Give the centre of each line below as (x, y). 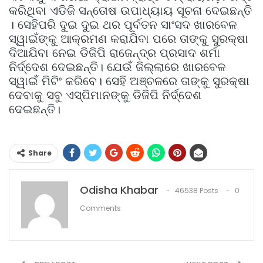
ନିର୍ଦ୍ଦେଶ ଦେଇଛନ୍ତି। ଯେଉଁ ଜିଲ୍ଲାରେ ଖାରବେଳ (117, 67)
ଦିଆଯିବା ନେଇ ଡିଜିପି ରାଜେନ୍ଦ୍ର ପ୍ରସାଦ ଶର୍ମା (114, 53)
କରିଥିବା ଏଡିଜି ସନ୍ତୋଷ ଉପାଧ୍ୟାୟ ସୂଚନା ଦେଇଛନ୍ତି (130, 10)
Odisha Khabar (119, 190)
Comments (100, 208)
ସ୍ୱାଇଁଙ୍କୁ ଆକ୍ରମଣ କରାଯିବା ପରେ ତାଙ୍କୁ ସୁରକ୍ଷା (129, 38)
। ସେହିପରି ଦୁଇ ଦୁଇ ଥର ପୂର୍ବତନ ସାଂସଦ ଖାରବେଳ (123, 24)
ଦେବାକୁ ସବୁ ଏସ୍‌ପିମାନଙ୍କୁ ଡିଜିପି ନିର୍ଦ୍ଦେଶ (105, 95)
